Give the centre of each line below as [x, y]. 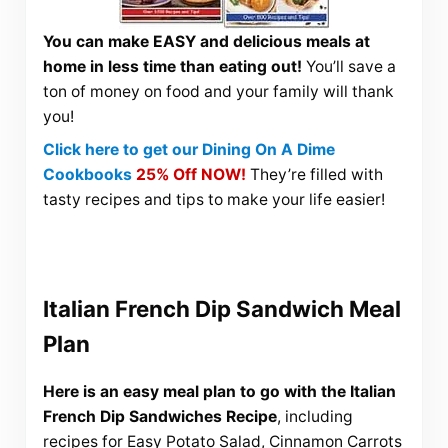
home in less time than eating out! [172, 67]
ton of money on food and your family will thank [218, 92]
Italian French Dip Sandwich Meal [221, 308]
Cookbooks [87, 174]
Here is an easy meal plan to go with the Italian [219, 392]
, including [314, 417]
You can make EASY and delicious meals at [206, 42]
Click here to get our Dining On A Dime [188, 149]
